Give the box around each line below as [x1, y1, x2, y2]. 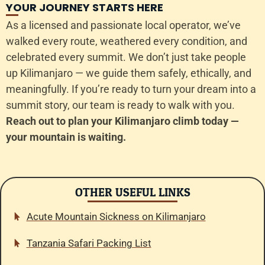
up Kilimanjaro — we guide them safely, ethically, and [6, 67, 251, 80]
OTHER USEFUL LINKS [75, 182, 190, 203]
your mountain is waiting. [6, 131, 126, 144]
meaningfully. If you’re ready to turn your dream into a [6, 83, 256, 96]
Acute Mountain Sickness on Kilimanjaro [26, 210, 206, 222]
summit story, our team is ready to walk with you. [6, 99, 235, 112]
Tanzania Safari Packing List [26, 237, 151, 249]
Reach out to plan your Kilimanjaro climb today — [6, 115, 239, 128]
